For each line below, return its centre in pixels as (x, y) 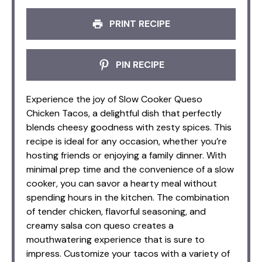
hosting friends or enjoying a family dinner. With (126, 155)
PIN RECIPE (139, 64)
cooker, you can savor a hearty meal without (122, 183)
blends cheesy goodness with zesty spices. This (129, 127)
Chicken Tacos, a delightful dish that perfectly (124, 113)
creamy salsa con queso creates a (100, 225)
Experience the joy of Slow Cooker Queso (114, 99)
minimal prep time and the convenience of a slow (130, 169)
